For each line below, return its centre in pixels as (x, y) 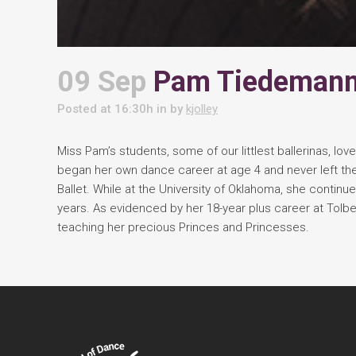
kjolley (202, 109)
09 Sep (102, 82)
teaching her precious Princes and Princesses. (183, 227)
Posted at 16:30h (105, 109)
